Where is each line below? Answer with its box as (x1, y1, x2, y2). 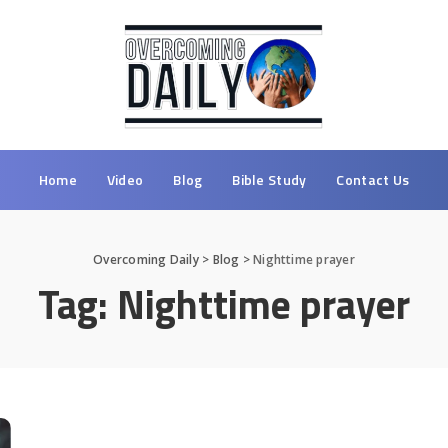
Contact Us (336, 168, 410, 190)
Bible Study (232, 168, 307, 190)
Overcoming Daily (93, 250, 199, 268)
